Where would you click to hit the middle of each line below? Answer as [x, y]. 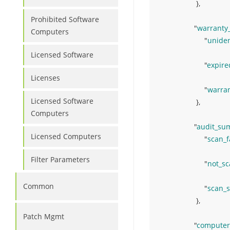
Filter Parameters [60, 159]
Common [39, 186]
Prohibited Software [65, 19]
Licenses [45, 78]
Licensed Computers [66, 136]
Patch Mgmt [44, 216]
